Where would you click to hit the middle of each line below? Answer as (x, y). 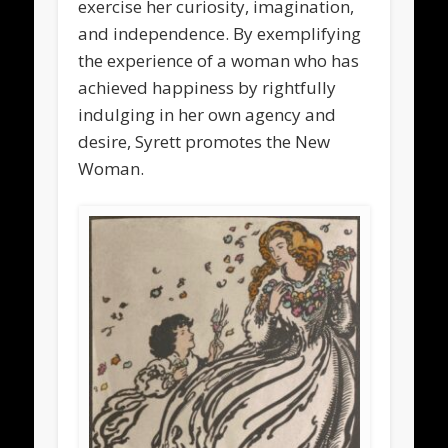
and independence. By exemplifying (220, 34)
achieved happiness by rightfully (207, 88)
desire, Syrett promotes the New (204, 142)
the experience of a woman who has (219, 61)
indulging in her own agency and (207, 115)
